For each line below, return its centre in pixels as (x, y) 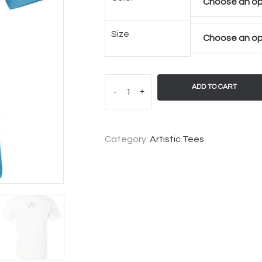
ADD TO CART (214, 87)
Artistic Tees (177, 139)
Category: (127, 139)
